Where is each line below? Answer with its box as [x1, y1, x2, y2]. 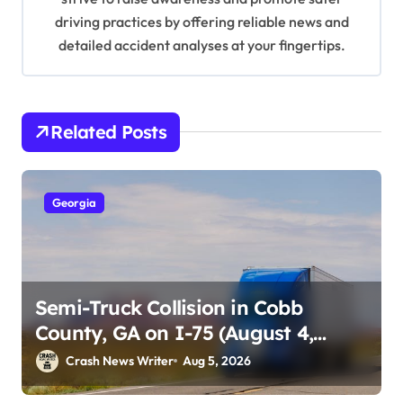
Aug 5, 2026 [183, 352, 252, 369]
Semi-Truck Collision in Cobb [35, 294, 302, 320]
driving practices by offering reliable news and [54, 12, 349, 31]
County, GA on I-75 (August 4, [35, 319, 314, 345]
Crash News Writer [66, 352, 174, 369]
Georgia [52, 194, 96, 210]
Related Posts [50, 120, 166, 143]
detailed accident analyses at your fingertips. [58, 35, 345, 54]
